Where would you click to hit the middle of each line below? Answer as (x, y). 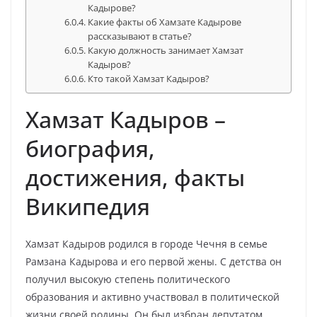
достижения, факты (135, 177)
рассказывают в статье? (140, 36)
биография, (90, 148)
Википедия (88, 206)
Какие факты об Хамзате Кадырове (165, 22)
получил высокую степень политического (128, 279)
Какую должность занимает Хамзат (166, 50)
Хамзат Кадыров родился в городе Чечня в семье (146, 244)
